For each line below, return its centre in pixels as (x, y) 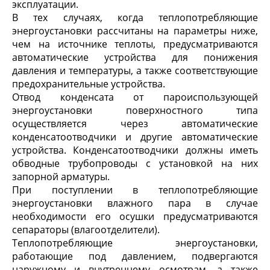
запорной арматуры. (61, 177)
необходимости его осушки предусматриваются (135, 216)
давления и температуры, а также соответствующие (135, 71)
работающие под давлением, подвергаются (135, 256)
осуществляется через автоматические (135, 124)
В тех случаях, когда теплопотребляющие (135, 17)
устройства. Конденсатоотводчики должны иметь (135, 150)
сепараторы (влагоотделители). (86, 230)
